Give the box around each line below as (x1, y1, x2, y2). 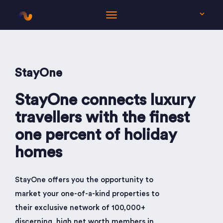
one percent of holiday (15, 127, 177, 143)
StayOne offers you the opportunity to (15, 176, 153, 184)
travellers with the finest (15, 110, 190, 125)
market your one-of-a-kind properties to (15, 190, 159, 198)
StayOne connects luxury (15, 92, 195, 108)
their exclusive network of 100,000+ (15, 204, 145, 212)
